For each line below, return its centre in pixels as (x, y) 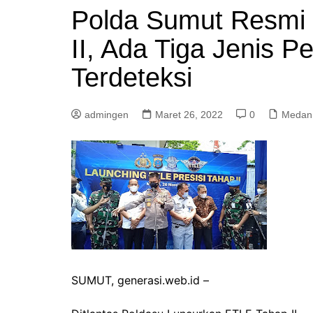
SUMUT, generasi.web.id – (140, 280)
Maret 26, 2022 (189, 115)
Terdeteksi (132, 78)
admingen (107, 115)
